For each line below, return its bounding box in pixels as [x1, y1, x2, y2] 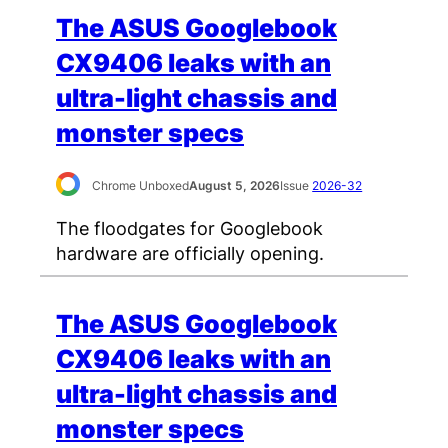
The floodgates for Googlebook [56, 216, 323, 239]
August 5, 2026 [189, 178, 281, 194]
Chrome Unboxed [92, 178, 190, 194]
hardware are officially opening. [56, 241, 324, 264]
